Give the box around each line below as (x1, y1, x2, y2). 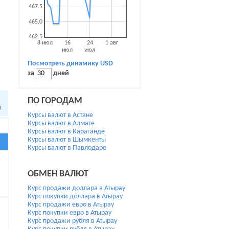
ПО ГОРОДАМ (28, 96, 82, 106)
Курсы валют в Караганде (28, 128, 105, 135)
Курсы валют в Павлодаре (28, 144, 106, 152)
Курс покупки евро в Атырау (28, 209, 111, 217)
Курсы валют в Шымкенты (28, 136, 106, 144)
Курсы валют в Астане (28, 111, 93, 119)
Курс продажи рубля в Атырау (28, 217, 117, 225)
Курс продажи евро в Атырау (28, 201, 114, 209)
